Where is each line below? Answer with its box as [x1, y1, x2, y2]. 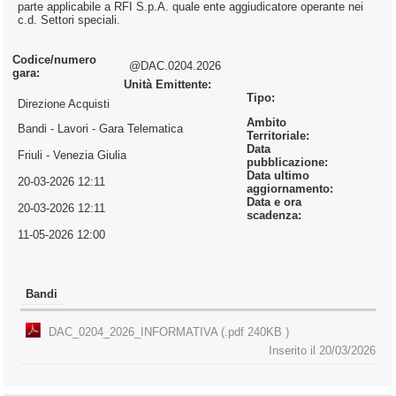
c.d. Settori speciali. [18, 13, 121, 27]
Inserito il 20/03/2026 [269, 344, 377, 358]
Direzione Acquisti [18, 96, 110, 110]
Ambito [246, 116, 286, 130]
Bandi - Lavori [18, 121, 93, 135]
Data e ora [246, 195, 301, 209]
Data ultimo [246, 169, 309, 183]
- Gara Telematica [92, 121, 184, 135]
